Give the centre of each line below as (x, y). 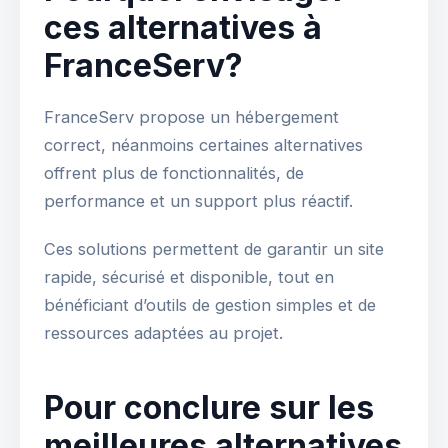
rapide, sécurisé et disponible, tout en (189, 277)
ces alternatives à (183, 28)
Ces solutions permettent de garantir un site (214, 249)
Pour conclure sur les (209, 408)
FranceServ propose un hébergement (191, 117)
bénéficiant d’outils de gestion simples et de (210, 305)
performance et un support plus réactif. (198, 201)
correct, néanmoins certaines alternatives (203, 145)
